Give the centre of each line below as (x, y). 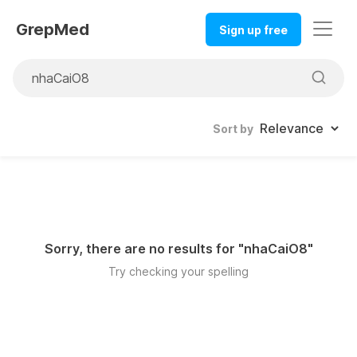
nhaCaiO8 (275, 249)
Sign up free (253, 29)
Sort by (233, 129)
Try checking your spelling (178, 272)
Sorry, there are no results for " (144, 249)
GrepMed (53, 30)
